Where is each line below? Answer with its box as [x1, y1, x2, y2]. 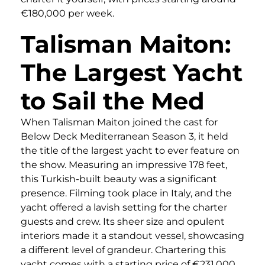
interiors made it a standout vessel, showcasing [21, 230, 244, 242]
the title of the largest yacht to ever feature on [21, 145, 240, 157]
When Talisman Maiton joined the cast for [21, 117, 218, 128]
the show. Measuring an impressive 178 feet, [21, 159, 227, 171]
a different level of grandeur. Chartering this [21, 244, 226, 256]
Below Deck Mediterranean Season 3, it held [21, 131, 228, 143]
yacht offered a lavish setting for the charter [21, 202, 227, 214]
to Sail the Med [21, 86, 205, 116]
